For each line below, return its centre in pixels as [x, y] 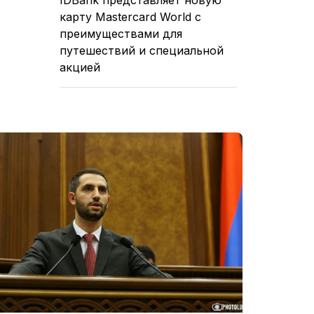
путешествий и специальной [142, 50]
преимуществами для [121, 33]
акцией [80, 67]
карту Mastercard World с [130, 16]
